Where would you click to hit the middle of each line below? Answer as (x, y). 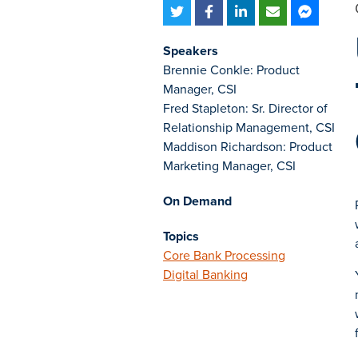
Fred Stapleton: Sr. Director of (245, 108)
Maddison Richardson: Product (248, 147)
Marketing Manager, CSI (229, 166)
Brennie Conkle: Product (231, 70)
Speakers (191, 51)
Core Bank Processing (224, 255)
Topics (181, 236)
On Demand (197, 201)
